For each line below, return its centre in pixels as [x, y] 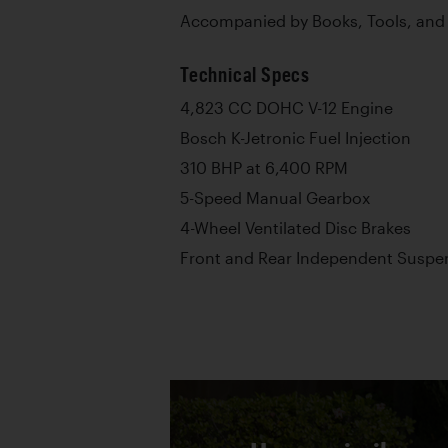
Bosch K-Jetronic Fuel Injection [295, 138]
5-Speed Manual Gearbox [275, 198]
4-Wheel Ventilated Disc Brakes [295, 228]
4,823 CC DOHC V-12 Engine [286, 108]
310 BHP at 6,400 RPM [264, 168]
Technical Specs [245, 74]
